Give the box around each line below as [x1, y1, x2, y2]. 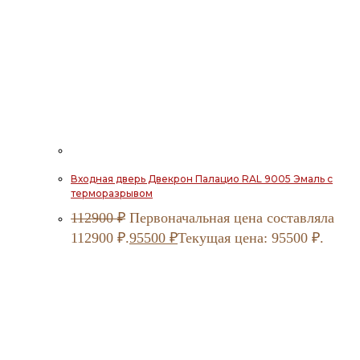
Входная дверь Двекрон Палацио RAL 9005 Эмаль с [71, 172, 333, 185]
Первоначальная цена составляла [129, 209, 334, 226]
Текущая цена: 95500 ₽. [178, 229, 324, 246]
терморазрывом [71, 186, 153, 199]
